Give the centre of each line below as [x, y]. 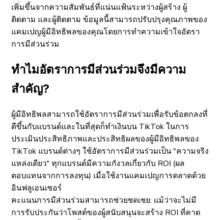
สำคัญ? [30, 89]
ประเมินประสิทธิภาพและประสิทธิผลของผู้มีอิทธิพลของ [105, 139]
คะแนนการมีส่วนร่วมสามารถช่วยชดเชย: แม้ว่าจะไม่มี [104, 201]
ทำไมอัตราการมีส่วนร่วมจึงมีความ [99, 70]
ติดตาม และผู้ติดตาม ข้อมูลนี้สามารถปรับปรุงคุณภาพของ [109, 20]
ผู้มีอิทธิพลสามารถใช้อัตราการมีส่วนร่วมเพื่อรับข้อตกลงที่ [110, 115]
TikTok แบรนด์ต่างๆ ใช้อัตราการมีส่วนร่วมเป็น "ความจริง [110, 151]
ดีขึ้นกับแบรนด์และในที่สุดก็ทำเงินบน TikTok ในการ [100, 127]
